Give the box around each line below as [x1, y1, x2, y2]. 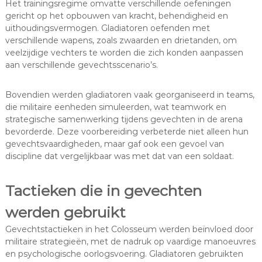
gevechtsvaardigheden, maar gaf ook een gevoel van [5, 139, 224, 150]
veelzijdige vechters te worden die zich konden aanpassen [5, 47, 243, 58]
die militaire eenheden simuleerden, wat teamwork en [5, 102, 226, 113]
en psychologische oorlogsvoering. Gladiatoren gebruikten [5, 249, 243, 260]
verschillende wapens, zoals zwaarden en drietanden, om [5, 35, 237, 46]
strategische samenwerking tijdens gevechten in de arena [5, 114, 243, 125]
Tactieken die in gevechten [5, 182, 202, 200]
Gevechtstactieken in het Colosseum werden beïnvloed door [5, 224, 253, 235]
